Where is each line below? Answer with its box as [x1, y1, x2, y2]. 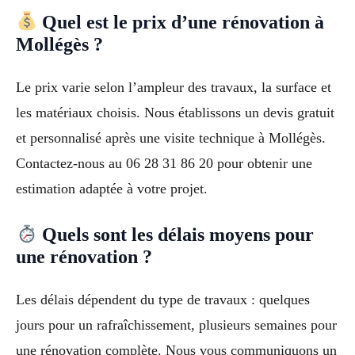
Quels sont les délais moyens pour [37, 224, 315, 246]
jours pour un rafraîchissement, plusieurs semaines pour [16, 317, 337, 334]
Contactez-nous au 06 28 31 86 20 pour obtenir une [16, 155, 312, 171]
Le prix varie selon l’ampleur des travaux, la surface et [16, 78, 331, 95]
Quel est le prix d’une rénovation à [37, 11, 325, 32]
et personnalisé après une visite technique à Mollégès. [16, 129, 326, 146]
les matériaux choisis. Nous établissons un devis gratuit [16, 104, 334, 120]
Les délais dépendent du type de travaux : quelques [16, 292, 310, 308]
